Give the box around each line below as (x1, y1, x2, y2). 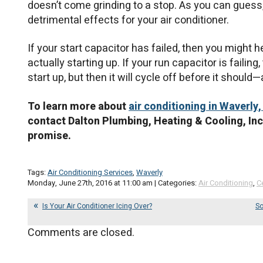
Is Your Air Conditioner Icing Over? (42, 200, 152, 211)
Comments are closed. (28, 224, 134, 241)
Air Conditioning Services (48, 166, 133, 178)
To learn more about (28, 98, 129, 114)
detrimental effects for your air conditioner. (28, 12, 229, 28)
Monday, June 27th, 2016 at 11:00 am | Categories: (28, 177, 198, 188)
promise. (28, 127, 71, 144)
